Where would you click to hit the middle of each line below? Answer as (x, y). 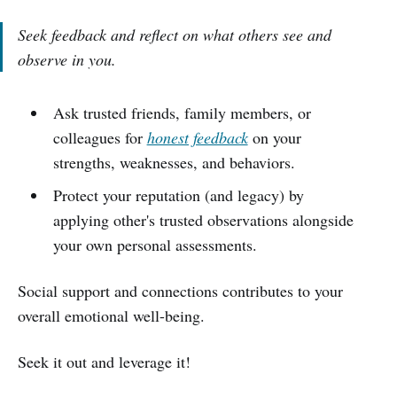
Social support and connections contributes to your (180, 290)
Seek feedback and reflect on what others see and (175, 34)
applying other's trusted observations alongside (203, 219)
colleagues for (100, 137)
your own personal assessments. (155, 244)
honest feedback (197, 137)
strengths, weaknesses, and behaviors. (174, 162)
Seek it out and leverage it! (104, 361)
